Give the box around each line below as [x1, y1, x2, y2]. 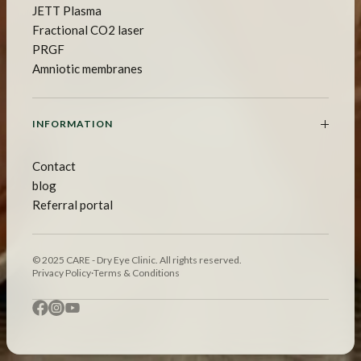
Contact [32, 159, 76, 174]
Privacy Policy [32, 267, 91, 280]
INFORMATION [32, 118, 113, 131]
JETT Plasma [32, 3, 102, 19]
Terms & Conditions [93, 267, 180, 280]
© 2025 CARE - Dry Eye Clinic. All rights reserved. [32, 254, 242, 267]
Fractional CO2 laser [32, 23, 144, 38]
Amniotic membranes [32, 61, 143, 77]
